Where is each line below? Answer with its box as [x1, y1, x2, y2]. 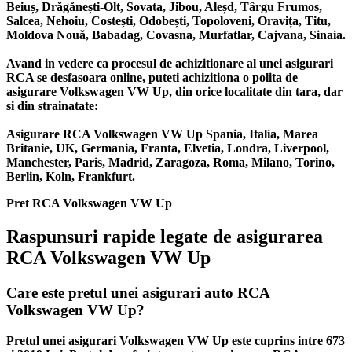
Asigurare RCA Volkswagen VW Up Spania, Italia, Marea [6, 127, 318, 141]
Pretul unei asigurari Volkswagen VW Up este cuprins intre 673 [6, 333, 345, 347]
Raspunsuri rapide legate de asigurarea [6, 226, 323, 247]
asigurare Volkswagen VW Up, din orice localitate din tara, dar [6, 85, 343, 99]
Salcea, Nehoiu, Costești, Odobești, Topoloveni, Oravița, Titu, [6, 14, 331, 28]
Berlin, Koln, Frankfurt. [6, 170, 135, 184]
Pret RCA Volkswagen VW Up [6, 196, 172, 211]
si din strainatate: [6, 99, 98, 113]
